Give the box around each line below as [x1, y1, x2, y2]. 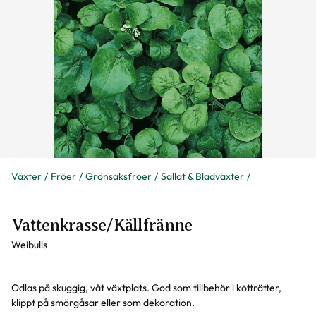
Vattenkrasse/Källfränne [11, 216, 193, 234]
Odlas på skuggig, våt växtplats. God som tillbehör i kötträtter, [11, 281, 281, 294]
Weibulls [11, 238, 47, 251]
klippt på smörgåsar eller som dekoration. [11, 296, 195, 309]
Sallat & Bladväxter [161, 170, 244, 183]
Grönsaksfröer [85, 170, 152, 183]
